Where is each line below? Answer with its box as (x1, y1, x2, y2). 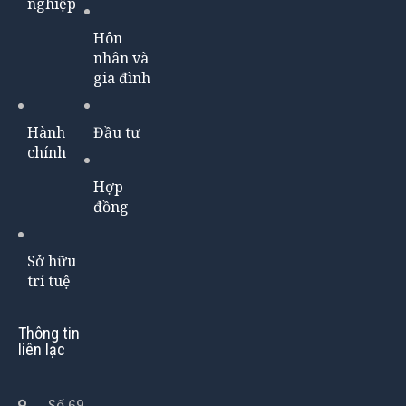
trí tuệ (27, 270, 71, 291)
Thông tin (18, 323, 80, 343)
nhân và (93, 47, 150, 68)
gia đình (93, 67, 151, 88)
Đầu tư (93, 121, 141, 142)
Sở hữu (27, 250, 76, 271)
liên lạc (18, 339, 65, 359)
